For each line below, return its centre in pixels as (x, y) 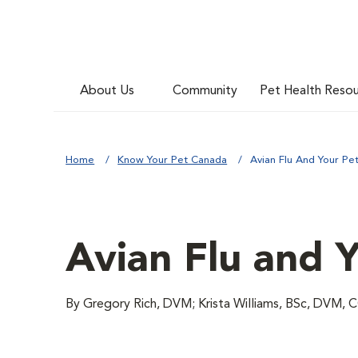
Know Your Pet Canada (173, 160)
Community (205, 91)
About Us (107, 91)
